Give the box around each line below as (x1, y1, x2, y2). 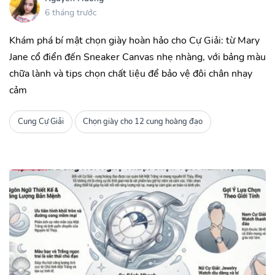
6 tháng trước (45, 7, 96, 19)
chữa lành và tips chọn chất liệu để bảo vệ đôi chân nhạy (9, 66, 252, 80)
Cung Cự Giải (17, 116, 64, 128)
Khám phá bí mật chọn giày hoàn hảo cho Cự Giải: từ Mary (9, 33, 260, 47)
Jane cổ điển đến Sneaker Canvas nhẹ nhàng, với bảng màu (9, 50, 266, 64)
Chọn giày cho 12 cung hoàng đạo (83, 116, 203, 128)
